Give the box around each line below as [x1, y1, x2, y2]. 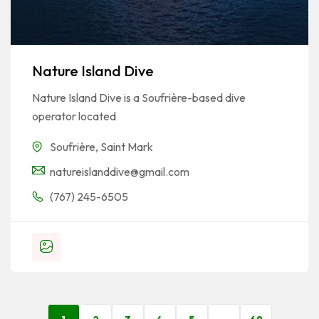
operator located [32, 109, 116, 124]
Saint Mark [100, 140, 153, 155]
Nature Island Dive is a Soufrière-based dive [32, 90, 246, 105]
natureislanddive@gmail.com [50, 164, 189, 179]
